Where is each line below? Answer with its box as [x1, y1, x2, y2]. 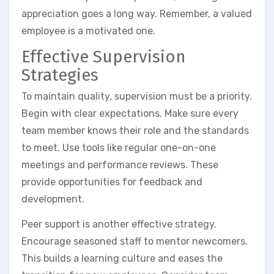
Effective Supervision [21, 46, 186, 67]
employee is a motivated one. [21, 24, 155, 37]
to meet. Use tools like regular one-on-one [21, 142, 216, 154]
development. [21, 193, 84, 206]
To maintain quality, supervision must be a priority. [21, 91, 252, 103]
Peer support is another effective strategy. [21, 218, 217, 231]
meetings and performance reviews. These [21, 159, 218, 171]
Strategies [21, 64, 98, 85]
